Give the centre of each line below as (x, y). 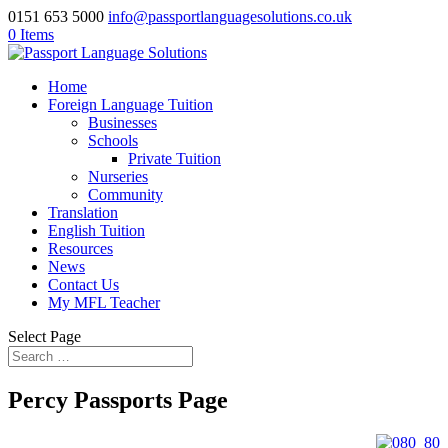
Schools (113, 140)
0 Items (31, 34)
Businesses (122, 122)
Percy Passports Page (118, 399)
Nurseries (118, 176)
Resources (80, 248)
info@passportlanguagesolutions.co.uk (230, 16)
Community (125, 194)
